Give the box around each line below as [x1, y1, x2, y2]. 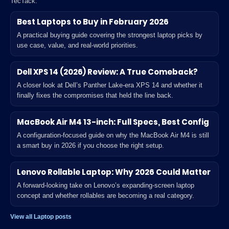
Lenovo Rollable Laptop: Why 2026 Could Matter [17, 167, 211, 177]
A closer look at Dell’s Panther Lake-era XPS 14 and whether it [17, 81, 202, 89]
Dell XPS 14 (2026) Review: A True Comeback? [17, 66, 198, 77]
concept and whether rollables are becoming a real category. [17, 192, 194, 199]
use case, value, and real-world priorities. [17, 41, 138, 49]
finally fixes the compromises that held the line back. [17, 91, 173, 99]
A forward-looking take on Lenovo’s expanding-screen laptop [17, 181, 194, 189]
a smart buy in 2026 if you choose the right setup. [17, 142, 164, 149]
